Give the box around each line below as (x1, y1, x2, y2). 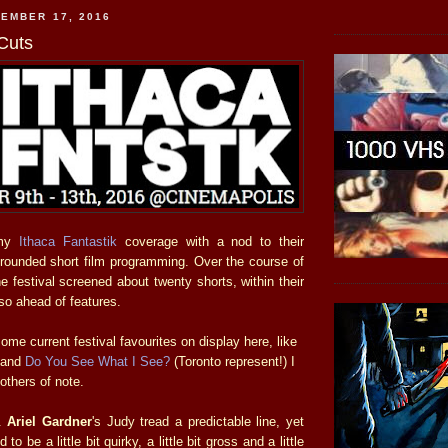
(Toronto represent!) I (170, 353, 295, 369)
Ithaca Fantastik (19, 233, 118, 249)
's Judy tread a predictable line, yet (91, 413, 305, 429)
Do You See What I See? (25, 353, 170, 369)
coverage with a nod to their (117, 233, 305, 249)
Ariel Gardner (7, 413, 92, 429)
